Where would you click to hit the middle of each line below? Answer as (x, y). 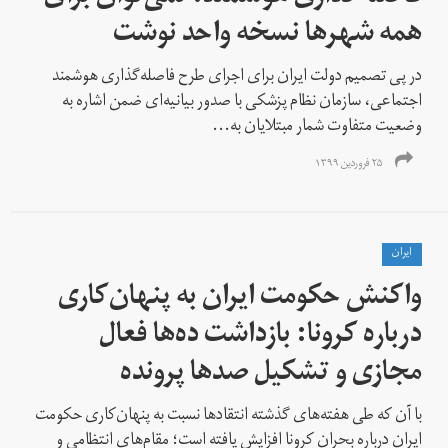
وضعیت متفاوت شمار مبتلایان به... (317, 127)
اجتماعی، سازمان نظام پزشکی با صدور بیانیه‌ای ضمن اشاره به (242, 102)
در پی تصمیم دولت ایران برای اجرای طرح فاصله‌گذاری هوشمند (237, 77)
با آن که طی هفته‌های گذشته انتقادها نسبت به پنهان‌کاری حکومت (229, 416)
